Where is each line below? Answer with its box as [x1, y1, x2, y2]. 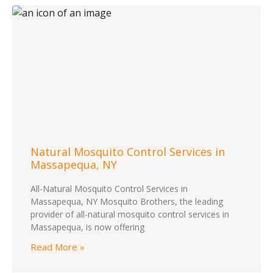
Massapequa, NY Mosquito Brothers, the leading [30, 196, 223, 208]
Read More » [30, 241, 85, 253]
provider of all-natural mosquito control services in [30, 208, 229, 221]
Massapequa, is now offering [30, 221, 144, 233]
